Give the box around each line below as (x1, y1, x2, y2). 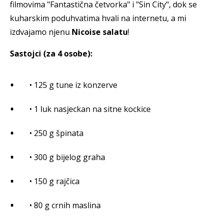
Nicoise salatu (72, 27, 128, 38)
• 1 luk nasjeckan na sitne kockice (29, 104, 151, 115)
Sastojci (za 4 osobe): (10, 48, 92, 59)
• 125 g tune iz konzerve (29, 80, 117, 91)
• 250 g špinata (29, 128, 83, 139)
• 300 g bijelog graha (29, 152, 105, 163)
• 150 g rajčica (29, 176, 80, 187)
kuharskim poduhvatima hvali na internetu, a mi (10, 13, 186, 24)
